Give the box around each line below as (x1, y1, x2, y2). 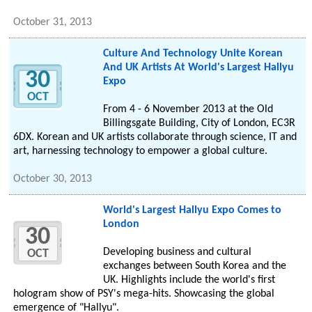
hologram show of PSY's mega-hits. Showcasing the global (13, 288, 275, 300)
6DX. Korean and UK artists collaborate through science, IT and (13, 132, 297, 143)
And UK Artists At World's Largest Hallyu (102, 62, 294, 74)
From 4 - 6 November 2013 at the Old (102, 104, 273, 116)
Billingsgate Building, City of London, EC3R (102, 118, 295, 130)
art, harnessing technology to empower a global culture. (13, 146, 268, 157)
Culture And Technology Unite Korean (102, 48, 283, 60)
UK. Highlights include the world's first (102, 274, 275, 286)
